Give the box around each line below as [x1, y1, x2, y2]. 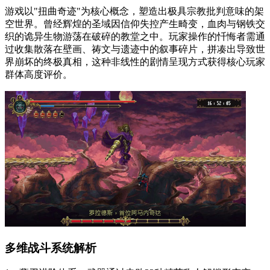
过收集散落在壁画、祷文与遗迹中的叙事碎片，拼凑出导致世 [5, 44, 265, 54]
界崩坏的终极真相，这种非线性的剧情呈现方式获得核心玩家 [5, 57, 265, 67]
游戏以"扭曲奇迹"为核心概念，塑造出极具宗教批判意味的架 [5, 6, 264, 16]
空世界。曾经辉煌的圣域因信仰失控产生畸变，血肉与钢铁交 [5, 19, 265, 29]
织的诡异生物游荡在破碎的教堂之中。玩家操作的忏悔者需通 [5, 31, 265, 42]
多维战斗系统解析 [5, 241, 96, 254]
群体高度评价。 [5, 69, 72, 80]
